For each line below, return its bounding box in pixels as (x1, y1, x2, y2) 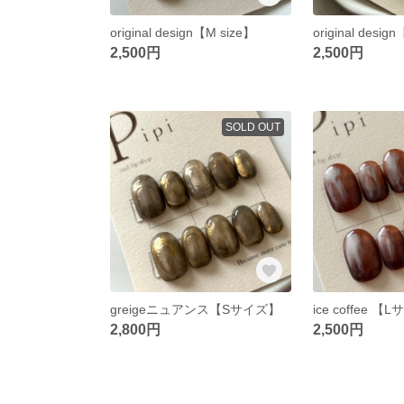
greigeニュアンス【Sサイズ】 (110, 301, 280, 317)
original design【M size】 (110, 24, 255, 40)
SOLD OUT (225, 120, 280, 133)
